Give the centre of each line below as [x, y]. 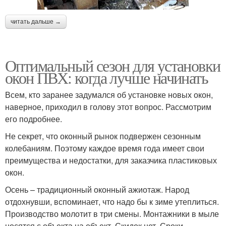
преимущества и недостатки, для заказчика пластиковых [111, 160]
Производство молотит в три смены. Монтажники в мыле [112, 214]
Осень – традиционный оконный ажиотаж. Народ [97, 190]
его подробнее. [34, 119]
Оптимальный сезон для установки [113, 66]
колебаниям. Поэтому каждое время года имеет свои [105, 148]
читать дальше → [36, 22]
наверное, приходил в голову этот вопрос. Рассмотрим [108, 107]
